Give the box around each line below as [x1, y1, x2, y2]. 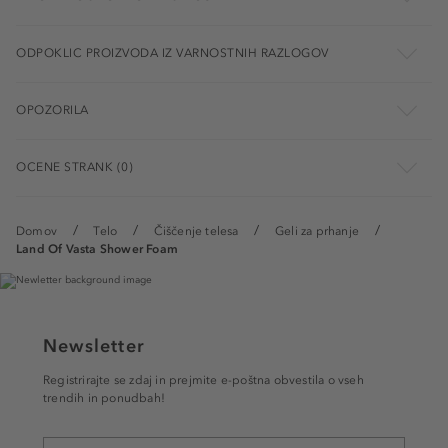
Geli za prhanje [274, 224, 359, 239]
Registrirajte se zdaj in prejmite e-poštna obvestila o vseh [43, 373, 364, 388]
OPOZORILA [16, 103, 89, 118]
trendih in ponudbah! [43, 391, 165, 406]
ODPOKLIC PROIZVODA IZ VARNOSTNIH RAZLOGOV [16, 46, 329, 61]
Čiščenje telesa [153, 224, 239, 239]
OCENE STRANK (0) [16, 160, 133, 175]
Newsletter [43, 335, 145, 358]
